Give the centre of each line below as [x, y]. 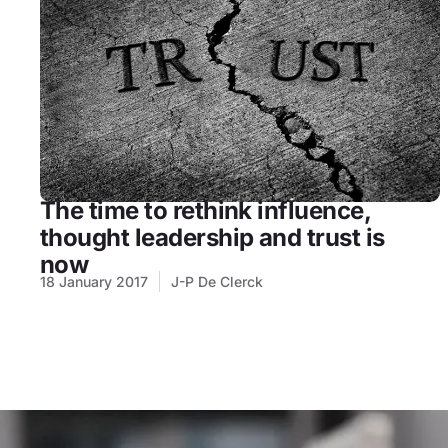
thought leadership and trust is [212, 237]
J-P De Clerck [217, 281]
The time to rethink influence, [205, 210]
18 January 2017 [94, 281]
